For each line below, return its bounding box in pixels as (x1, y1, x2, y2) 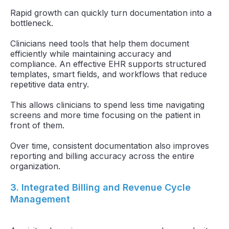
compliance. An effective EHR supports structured (10, 58, 206, 69)
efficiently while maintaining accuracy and (10, 48, 171, 59)
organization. (10, 161, 60, 171)
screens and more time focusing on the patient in (10, 109, 200, 120)
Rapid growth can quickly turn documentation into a (10, 7, 212, 18)
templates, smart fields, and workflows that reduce (10, 68, 207, 79)
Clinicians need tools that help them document (10, 38, 189, 49)
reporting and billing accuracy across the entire (10, 150, 194, 161)
